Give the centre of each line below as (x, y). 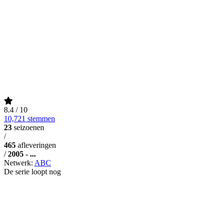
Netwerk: (19, 163)
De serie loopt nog (32, 171)
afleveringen (37, 145)
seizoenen (29, 127)
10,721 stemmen (29, 118)
